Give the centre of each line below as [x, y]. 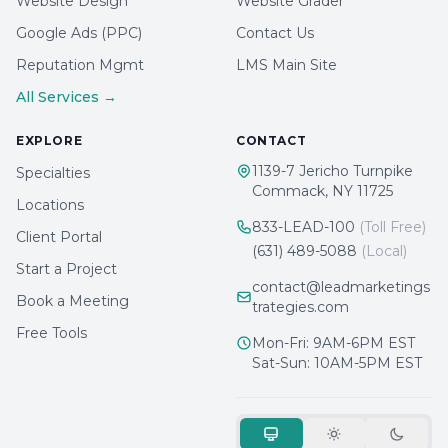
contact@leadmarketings [341, 287]
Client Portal [59, 237]
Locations [50, 205]
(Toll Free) [392, 227]
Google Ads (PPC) [79, 33]
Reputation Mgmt [80, 65]
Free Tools [51, 333]
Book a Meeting [72, 301]
